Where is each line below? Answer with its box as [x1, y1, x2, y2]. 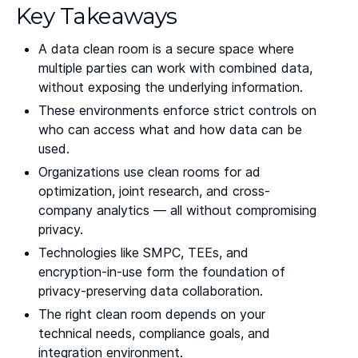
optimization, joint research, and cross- [38, 182, 270, 199]
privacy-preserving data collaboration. [38, 282, 263, 299]
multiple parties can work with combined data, [38, 60, 312, 77]
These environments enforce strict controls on [38, 102, 316, 119]
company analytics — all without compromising [38, 201, 316, 218]
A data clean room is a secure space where [38, 41, 294, 58]
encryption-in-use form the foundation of [38, 263, 285, 280]
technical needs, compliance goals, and [38, 324, 270, 341]
